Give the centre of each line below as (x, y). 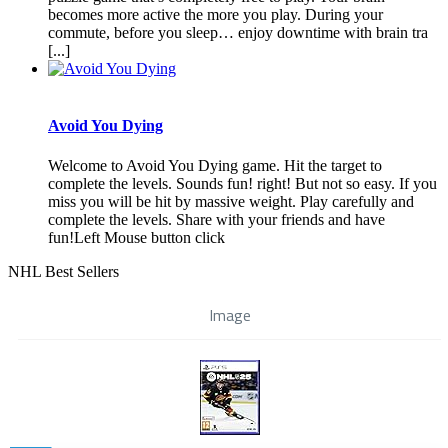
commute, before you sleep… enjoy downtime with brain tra (238, 33)
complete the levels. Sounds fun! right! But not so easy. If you (242, 183)
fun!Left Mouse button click (136, 237)
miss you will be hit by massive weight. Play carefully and (231, 201)
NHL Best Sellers (63, 271)
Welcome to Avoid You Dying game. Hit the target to (215, 165)
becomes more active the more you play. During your (215, 15)
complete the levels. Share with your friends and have (216, 219)
